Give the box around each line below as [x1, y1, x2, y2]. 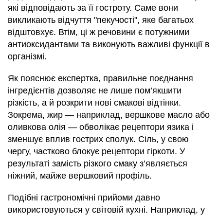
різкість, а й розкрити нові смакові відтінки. [8, 97, 181, 108]
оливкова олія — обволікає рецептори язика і [8, 122, 194, 132]
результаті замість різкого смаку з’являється [8, 158, 187, 168]
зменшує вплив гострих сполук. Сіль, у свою [8, 134, 189, 144]
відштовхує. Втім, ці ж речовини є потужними [8, 27, 189, 37]
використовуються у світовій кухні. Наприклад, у [8, 204, 205, 215]
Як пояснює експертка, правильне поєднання [8, 73, 193, 83]
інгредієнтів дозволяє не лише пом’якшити [8, 85, 182, 95]
